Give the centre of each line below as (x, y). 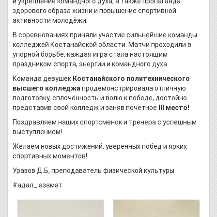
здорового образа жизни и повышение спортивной (94, 11)
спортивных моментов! (50, 156)
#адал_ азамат (38, 185)
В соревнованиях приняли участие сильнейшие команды (105, 35)
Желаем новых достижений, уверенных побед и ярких (100, 146)
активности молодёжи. (50, 20)
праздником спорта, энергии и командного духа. (91, 64)
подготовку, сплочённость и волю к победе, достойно (100, 98)
